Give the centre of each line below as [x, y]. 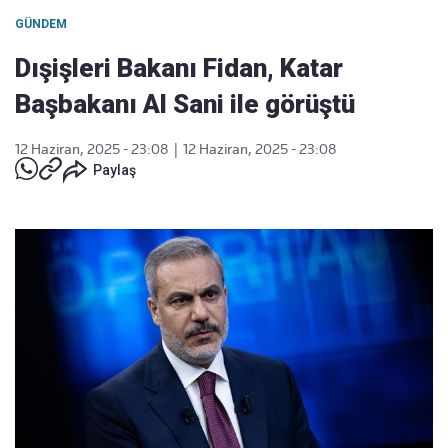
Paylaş [114, 170]
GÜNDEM [41, 24]
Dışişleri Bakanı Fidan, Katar [179, 68]
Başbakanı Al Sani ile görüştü [185, 104]
